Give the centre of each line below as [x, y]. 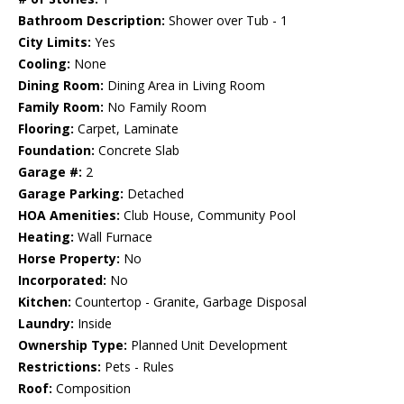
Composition [92, 389]
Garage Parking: [71, 194]
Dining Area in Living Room [184, 86]
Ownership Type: [73, 345]
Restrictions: [60, 367]
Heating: [46, 237]
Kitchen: [45, 302]
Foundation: [56, 151]
